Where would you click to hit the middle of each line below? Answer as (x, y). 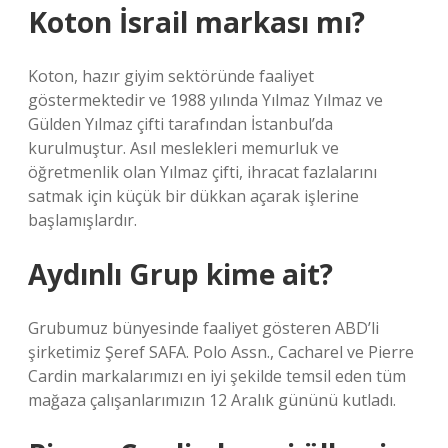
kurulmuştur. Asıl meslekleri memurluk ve (183, 148)
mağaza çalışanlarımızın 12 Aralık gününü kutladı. (212, 400)
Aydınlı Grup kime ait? (180, 274)
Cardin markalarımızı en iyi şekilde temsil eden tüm (217, 376)
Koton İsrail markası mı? (196, 22)
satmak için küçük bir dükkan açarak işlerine (193, 196)
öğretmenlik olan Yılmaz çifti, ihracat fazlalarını (202, 172)
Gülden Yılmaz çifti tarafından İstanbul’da (180, 124)
